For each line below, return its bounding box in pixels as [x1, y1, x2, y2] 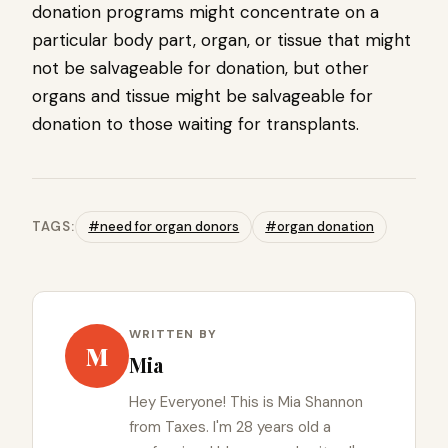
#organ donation [265, 218, 375, 236]
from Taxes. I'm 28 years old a [129, 417, 331, 438]
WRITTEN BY [129, 326, 217, 343]
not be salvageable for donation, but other [32, 57, 369, 80]
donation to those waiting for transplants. [32, 113, 359, 136]
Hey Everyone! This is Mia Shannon [129, 392, 363, 413]
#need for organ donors [88, 218, 240, 236]
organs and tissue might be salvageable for [32, 85, 373, 108]
